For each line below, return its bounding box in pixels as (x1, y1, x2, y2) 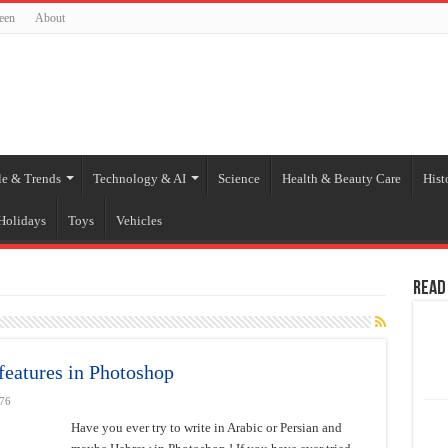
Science (217, 171, 260, 186)
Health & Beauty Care (281, 171, 401, 186)
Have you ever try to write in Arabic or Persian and (70, 420, 342, 435)
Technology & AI (92, 171, 186, 186)
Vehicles (115, 213, 162, 228)
